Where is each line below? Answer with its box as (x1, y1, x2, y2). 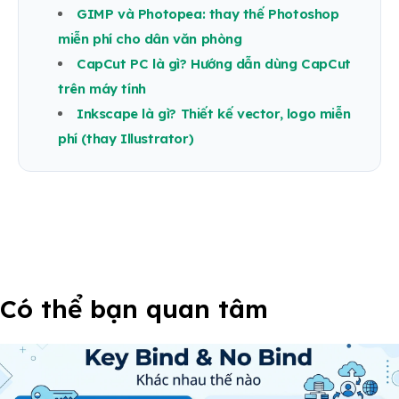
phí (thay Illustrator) (58, 130, 194, 148)
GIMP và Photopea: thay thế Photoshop (77, 5, 339, 23)
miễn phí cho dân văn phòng (58, 30, 242, 48)
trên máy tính (58, 80, 146, 98)
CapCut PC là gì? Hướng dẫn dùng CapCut (77, 55, 351, 73)
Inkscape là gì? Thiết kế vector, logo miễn (77, 105, 351, 123)
